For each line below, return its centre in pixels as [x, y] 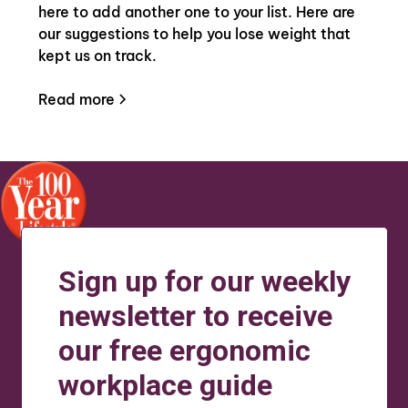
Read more [77, 99]
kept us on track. [98, 55]
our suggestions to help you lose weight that [195, 33]
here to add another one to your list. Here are [197, 11]
